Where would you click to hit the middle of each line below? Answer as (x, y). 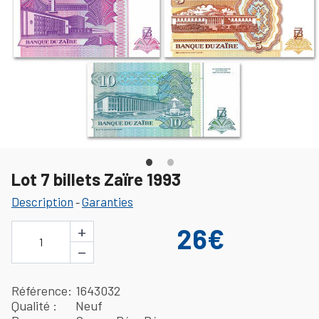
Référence (40, 290)
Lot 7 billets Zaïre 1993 (96, 179)
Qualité (32, 305)
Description (42, 201)
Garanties (108, 201)
